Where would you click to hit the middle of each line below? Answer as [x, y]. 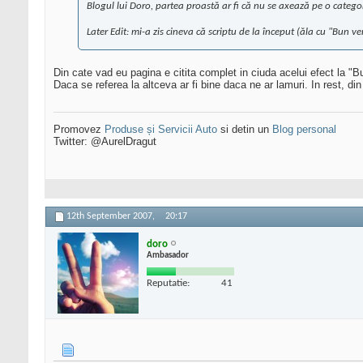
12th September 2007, [112, 217]
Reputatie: [168, 283]
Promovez [79, 130]
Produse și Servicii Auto [161, 130]
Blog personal [304, 130]
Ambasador [168, 255]
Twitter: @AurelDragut [105, 142]
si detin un [245, 130]
